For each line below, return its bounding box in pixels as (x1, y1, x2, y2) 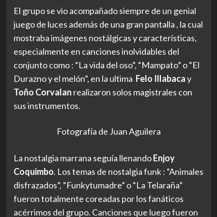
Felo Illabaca (135, 73, 186, 84)
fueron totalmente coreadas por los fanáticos (13, 193, 184, 204)
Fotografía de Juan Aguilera (56, 125, 161, 137)
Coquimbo (13, 166, 54, 177)
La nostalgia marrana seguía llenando (13, 152, 153, 163)
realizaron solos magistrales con (73, 87, 192, 98)
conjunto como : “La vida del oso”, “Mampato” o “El (13, 60, 200, 71)
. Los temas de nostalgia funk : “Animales (53, 166, 203, 177)
